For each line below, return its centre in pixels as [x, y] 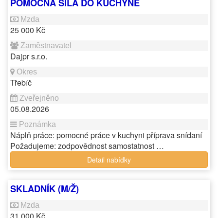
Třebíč [21, 82]
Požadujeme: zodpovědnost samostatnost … [87, 146]
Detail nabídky [109, 160]
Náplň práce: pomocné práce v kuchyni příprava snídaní [106, 135]
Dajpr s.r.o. [29, 56]
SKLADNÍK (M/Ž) [45, 189]
